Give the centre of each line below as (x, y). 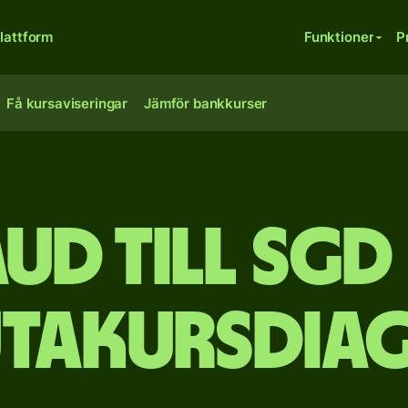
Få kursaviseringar (67, 103)
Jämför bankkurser (206, 103)
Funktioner (339, 37)
